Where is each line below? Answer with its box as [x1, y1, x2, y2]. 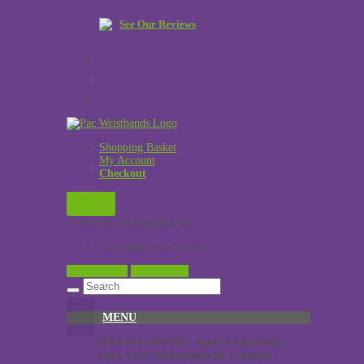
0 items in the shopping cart [67, 216, 194, 228]
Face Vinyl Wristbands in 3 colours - [98, 349, 279, 362]
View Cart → [67, 265, 128, 277]
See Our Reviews [119, 18, 196, 30]
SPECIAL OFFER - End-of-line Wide [95, 336, 282, 349]
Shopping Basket [99, 141, 176, 154]
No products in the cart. [99, 240, 208, 253]
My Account [99, 154, 155, 167]
